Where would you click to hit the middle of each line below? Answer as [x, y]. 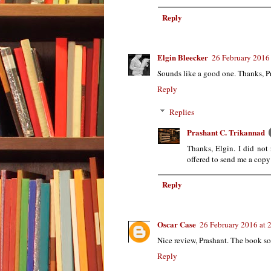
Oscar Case [177, 224]
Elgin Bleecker [183, 57]
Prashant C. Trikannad [226, 132]
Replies [181, 112]
